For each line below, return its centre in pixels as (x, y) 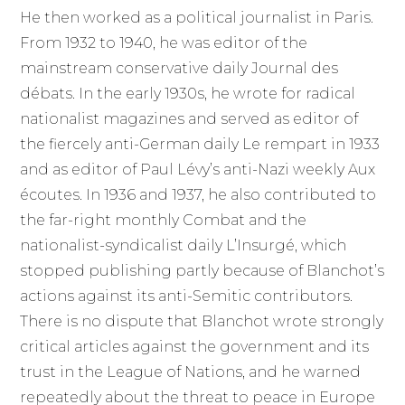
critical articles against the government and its (195, 347)
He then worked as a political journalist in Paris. (197, 18)
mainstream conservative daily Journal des (179, 69)
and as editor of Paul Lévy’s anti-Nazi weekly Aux (198, 170)
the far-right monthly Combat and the (164, 221)
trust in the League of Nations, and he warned (191, 372)
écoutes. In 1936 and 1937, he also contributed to (198, 195)
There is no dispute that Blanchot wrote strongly (202, 322)
